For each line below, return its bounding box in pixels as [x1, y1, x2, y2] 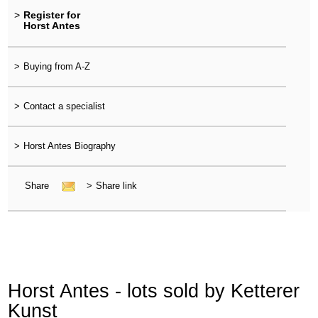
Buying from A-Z [23, 60, 90, 72]
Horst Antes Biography [23, 141, 116, 152]
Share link [95, 180, 137, 192]
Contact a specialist [23, 100, 105, 111]
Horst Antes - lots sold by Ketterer [8, 279, 300, 302]
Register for [23, 9, 80, 21]
